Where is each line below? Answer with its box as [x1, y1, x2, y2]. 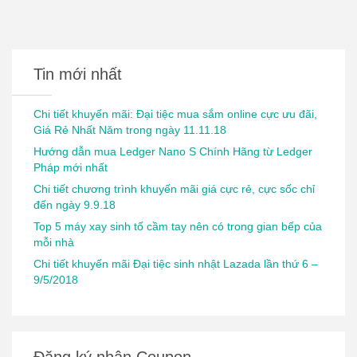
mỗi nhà [33, 236, 75, 249]
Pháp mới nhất [33, 161, 108, 175]
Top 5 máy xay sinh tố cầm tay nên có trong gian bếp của [33, 220, 323, 233]
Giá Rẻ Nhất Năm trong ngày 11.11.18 [33, 124, 227, 137]
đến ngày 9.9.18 [33, 198, 116, 212]
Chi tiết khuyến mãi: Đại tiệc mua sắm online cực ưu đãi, [33, 108, 318, 121]
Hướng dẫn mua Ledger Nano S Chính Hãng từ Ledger [33, 145, 313, 159]
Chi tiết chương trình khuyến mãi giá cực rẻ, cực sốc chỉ [33, 182, 316, 196]
